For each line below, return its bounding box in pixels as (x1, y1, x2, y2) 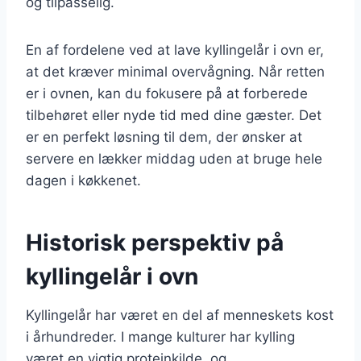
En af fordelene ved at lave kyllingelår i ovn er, (26, 41, 324, 58)
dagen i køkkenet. (26, 172, 141, 189)
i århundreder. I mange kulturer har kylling (26, 328, 295, 345)
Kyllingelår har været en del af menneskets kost (26, 306, 334, 323)
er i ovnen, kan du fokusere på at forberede (26, 85, 308, 102)
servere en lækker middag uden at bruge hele (26, 150, 322, 167)
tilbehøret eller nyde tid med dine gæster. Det (26, 106, 322, 123)
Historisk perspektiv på (26, 228, 284, 256)
